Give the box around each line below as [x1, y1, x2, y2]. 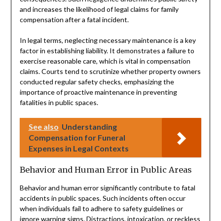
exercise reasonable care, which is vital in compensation [19, 56, 190, 65]
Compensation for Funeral [28, 132, 125, 142]
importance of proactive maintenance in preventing [19, 87, 177, 96]
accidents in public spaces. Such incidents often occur [19, 193, 185, 202]
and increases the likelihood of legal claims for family [19, 4, 179, 13]
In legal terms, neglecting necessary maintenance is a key [19, 36, 196, 44]
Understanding [61, 121, 117, 131]
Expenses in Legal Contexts [28, 143, 129, 153]
